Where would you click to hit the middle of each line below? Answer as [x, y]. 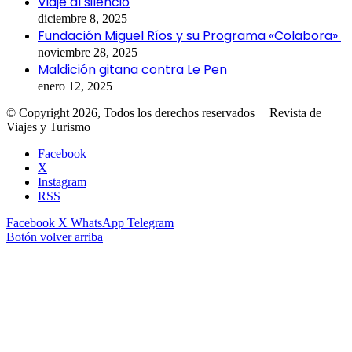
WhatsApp [97, 223]
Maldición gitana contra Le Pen [132, 70]
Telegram [150, 223]
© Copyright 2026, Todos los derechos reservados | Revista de [164, 113]
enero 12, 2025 [75, 86]
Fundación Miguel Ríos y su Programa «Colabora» [189, 36]
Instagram [62, 182]
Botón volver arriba [55, 237]
